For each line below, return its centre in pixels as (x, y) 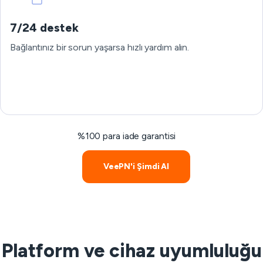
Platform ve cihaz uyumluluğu (131, 251)
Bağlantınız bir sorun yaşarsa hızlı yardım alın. (100, 47)
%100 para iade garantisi (127, 136)
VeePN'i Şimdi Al (136, 166)
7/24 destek (44, 28)
